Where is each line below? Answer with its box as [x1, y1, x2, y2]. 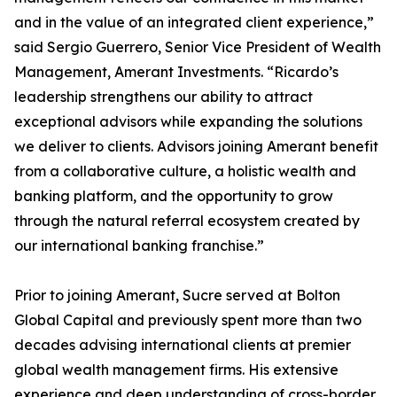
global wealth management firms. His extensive [14, 361, 339, 378]
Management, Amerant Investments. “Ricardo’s [14, 63, 339, 81]
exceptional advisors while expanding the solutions [14, 113, 362, 130]
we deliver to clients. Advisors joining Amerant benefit [14, 137, 378, 155]
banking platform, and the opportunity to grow [14, 187, 333, 205]
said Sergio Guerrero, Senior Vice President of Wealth [14, 38, 381, 56]
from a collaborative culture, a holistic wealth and [14, 162, 356, 180]
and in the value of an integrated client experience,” [14, 13, 374, 31]
